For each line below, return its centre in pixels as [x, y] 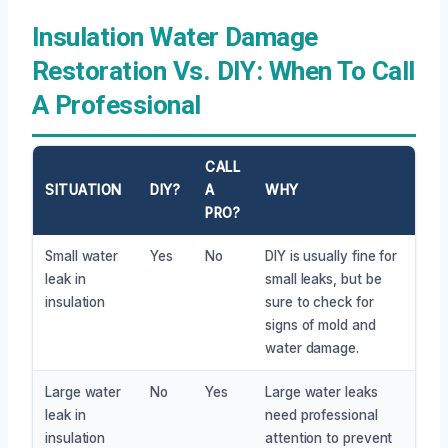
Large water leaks [321, 391]
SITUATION [83, 189]
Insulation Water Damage [175, 36]
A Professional [116, 104]
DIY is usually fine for [331, 255]
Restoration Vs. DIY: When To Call [223, 70]
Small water [82, 255]
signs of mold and [320, 324]
